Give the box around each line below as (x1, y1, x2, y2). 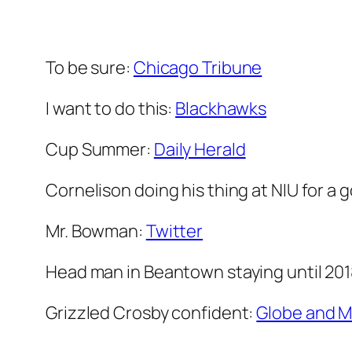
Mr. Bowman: (46, 219, 146, 244)
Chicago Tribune (133, 56, 262, 80)
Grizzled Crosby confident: (46, 301, 257, 325)
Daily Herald (153, 137, 246, 162)
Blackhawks (175, 97, 267, 121)
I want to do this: (46, 97, 176, 121)
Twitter (145, 219, 203, 244)
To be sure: (46, 56, 134, 80)
